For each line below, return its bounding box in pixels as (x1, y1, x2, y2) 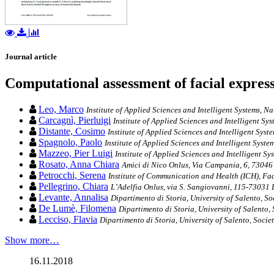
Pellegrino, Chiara (39, 181, 108, 192)
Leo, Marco (39, 104, 84, 115)
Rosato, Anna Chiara (39, 159, 119, 170)
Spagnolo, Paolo (39, 137, 102, 148)
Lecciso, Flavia (39, 214, 97, 225)
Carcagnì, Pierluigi (39, 115, 111, 126)
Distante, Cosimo (39, 126, 105, 137)
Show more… (5, 235, 59, 246)
